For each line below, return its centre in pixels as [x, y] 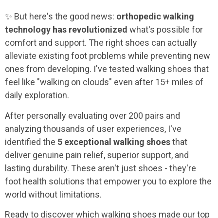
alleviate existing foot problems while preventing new [108, 56]
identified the [31, 142]
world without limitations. [53, 194]
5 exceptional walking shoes [114, 142]
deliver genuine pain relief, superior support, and [97, 155]
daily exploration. [37, 95]
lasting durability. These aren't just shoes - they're [100, 168]
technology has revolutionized [66, 30]
